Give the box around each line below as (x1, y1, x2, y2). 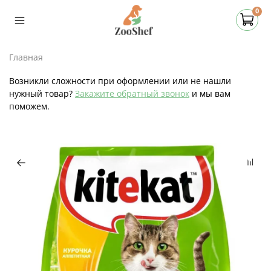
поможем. (9, 100, 50, 112)
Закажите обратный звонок (75, 87, 189, 99)
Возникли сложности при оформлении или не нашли (9, 74, 231, 87)
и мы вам (189, 87, 230, 99)
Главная (9, 51, 43, 63)
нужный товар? (9, 87, 75, 99)
